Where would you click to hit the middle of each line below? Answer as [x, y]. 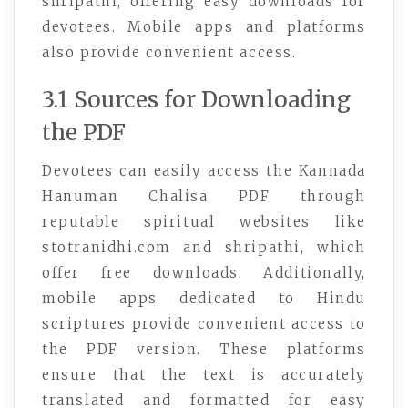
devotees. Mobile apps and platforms [204, 27]
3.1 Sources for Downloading [196, 100]
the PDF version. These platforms [204, 350]
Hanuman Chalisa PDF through [204, 197]
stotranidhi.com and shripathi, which [204, 248]
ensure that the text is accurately [204, 375]
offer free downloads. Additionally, [204, 273]
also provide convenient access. [169, 53]
